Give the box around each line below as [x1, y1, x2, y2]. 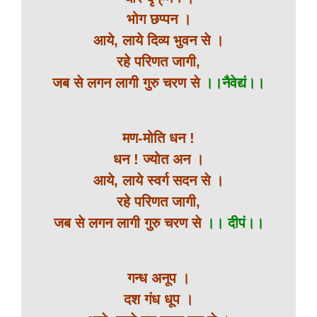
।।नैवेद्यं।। [200, 75, 265, 91]
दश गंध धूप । [124, 292, 193, 307]
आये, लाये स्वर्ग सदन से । [93, 173, 224, 188]
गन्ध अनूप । [127, 270, 190, 286]
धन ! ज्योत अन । [113, 151, 204, 167]
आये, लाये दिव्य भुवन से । [93, 33, 224, 48]
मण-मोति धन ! [122, 130, 195, 146]
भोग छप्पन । [126, 11, 191, 27]
